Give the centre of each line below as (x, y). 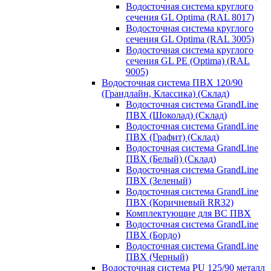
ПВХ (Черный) (157, 256)
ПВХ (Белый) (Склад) (171, 158)
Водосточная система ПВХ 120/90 (172, 82)
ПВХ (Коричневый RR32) (180, 202)
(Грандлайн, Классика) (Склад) (165, 93)
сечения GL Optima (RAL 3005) (190, 39)
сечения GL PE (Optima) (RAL (188, 60)
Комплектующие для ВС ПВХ (188, 213)
